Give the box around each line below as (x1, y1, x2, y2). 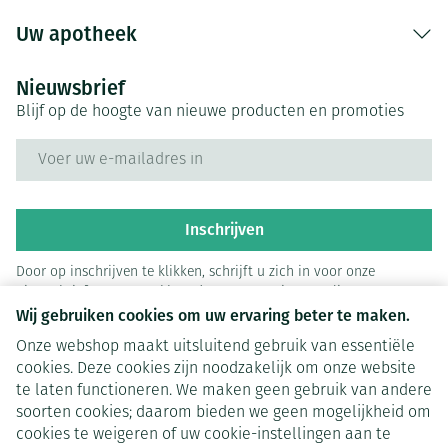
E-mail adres (15, 138, 106, 157)
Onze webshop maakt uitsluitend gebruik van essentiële (16, 339, 415, 355)
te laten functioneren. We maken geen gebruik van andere (16, 383, 432, 399)
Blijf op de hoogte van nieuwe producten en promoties (16, 104, 404, 120)
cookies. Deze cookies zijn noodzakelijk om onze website (16, 361, 416, 377)
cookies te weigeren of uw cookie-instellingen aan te (16, 427, 391, 443)
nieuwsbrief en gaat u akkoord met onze (16, 285, 268, 300)
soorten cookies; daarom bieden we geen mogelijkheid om (16, 405, 431, 421)
